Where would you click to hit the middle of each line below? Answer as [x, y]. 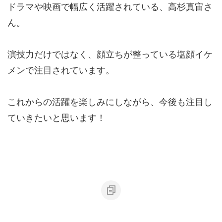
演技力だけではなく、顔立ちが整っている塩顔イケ [110, 55]
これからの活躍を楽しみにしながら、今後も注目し [110, 102]
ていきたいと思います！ [56, 118]
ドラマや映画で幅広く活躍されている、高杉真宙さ [110, 7]
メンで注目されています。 [61, 70]
